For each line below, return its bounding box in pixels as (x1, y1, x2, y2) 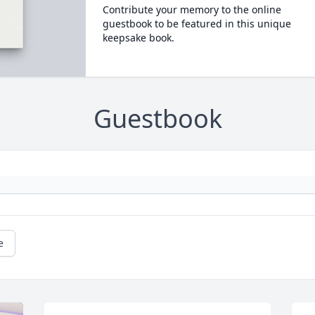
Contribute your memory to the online (102, 3, 281, 16)
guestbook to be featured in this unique (102, 17, 291, 30)
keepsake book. (102, 31, 174, 44)
